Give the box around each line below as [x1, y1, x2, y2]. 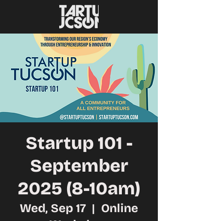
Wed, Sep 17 [20, 201, 86, 215]
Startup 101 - [25, 133, 133, 154]
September [30, 155, 128, 177]
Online [101, 201, 138, 215]
